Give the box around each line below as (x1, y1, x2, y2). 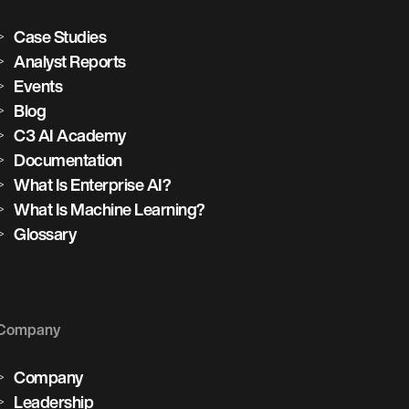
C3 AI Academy (14, 127, 126, 143)
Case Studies (14, 28, 107, 45)
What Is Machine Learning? (14, 201, 205, 217)
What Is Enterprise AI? (14, 176, 172, 193)
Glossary (14, 225, 77, 242)
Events (14, 78, 63, 94)
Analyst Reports (14, 53, 126, 69)
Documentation (14, 152, 122, 168)
